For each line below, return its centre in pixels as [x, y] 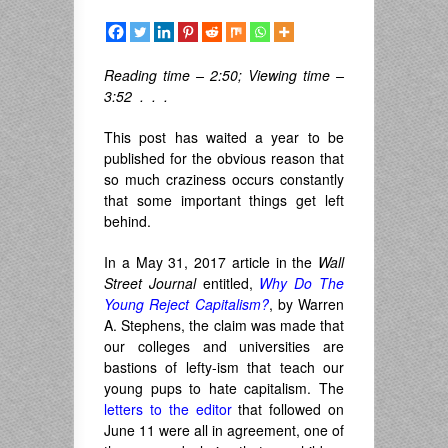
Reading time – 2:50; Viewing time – [224, 75]
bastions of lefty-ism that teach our [224, 367]
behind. [127, 221]
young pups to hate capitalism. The [224, 388]
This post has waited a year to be [224, 137]
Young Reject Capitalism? [186, 304]
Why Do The [302, 283]
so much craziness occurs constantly [224, 179]
